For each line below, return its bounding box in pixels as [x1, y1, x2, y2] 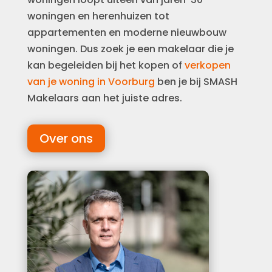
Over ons [39, 130, 93, 147]
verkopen [184, 58, 231, 72]
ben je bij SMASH [154, 75, 237, 89]
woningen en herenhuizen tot [27, 9, 169, 23]
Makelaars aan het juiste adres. [27, 91, 182, 105]
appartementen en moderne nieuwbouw [27, 25, 226, 39]
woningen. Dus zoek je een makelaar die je [27, 42, 234, 56]
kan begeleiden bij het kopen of [27, 58, 185, 72]
